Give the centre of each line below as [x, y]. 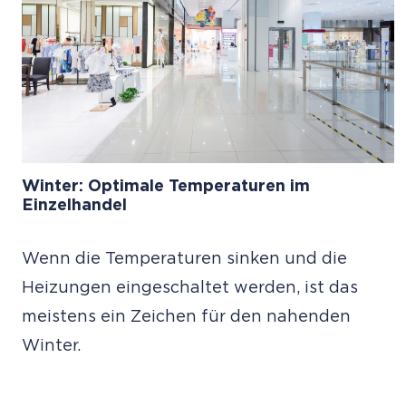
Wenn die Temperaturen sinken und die [184, 259]
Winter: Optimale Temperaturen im [166, 186]
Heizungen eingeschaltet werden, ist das [190, 288]
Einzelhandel [74, 205]
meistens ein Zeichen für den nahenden [186, 317]
